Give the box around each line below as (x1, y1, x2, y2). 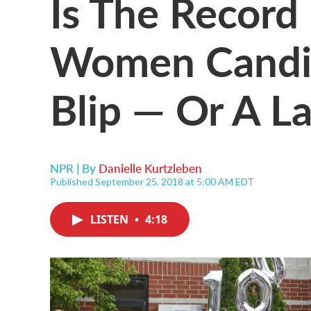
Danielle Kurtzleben (99, 160, 202, 176)
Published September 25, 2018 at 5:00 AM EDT (50, 176, 254, 187)
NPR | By (50, 160, 99, 176)
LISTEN (90, 212, 131, 227)
